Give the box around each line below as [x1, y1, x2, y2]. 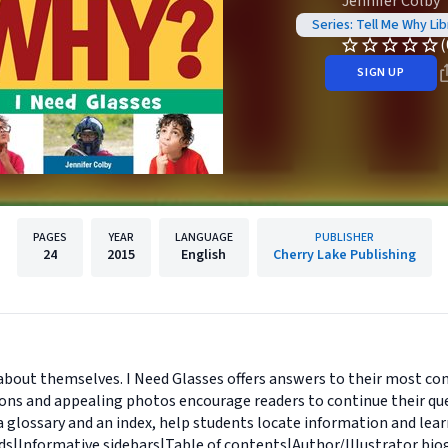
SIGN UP [357, 64, 405, 81]
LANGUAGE [174, 229, 233, 246]
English [181, 245, 226, 265]
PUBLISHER [314, 229, 374, 246]
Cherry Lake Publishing [272, 245, 416, 265]
